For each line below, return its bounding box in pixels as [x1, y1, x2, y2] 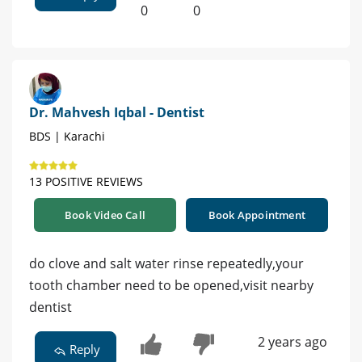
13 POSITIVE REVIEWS [29, 174, 143, 190]
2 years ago [257, 333, 327, 351]
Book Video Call [65, 208, 145, 223]
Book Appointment [208, 208, 306, 223]
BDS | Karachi [29, 128, 105, 145]
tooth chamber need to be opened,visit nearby [29, 276, 314, 295]
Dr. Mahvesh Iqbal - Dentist [29, 103, 204, 122]
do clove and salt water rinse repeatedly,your [29, 255, 304, 273]
